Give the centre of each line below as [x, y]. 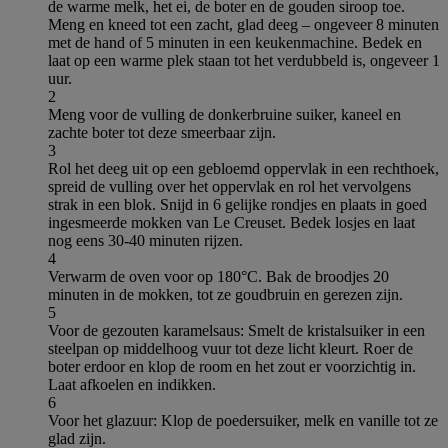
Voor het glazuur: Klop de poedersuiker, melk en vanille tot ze [243, 420]
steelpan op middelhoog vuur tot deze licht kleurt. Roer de [230, 348]
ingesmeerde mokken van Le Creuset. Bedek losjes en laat [231, 222]
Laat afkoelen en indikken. [132, 384]
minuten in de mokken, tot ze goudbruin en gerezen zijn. [225, 294]
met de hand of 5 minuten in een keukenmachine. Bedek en [235, 42]
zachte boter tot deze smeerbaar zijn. [162, 132]
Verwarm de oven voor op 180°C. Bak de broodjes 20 [218, 276]
